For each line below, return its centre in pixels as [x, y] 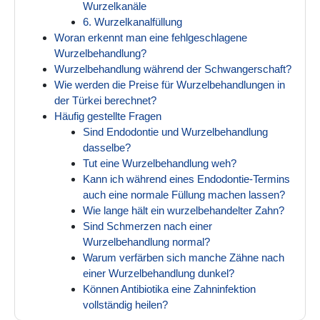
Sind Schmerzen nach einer [147, 226]
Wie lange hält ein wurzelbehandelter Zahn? [184, 211]
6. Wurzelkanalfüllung [132, 22]
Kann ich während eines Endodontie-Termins [186, 179]
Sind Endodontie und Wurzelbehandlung [175, 132]
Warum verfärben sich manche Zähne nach [184, 258]
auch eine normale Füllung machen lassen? [184, 195]
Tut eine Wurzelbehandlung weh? [160, 164]
